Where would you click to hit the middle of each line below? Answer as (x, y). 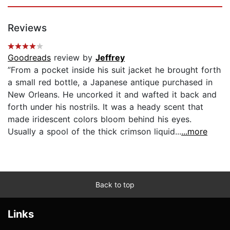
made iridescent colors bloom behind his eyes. (100, 119)
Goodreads (29, 58)
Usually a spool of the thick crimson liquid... (94, 132)
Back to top (115, 185)
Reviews (27, 28)
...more (194, 132)
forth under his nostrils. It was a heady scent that (106, 107)
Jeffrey (110, 58)
